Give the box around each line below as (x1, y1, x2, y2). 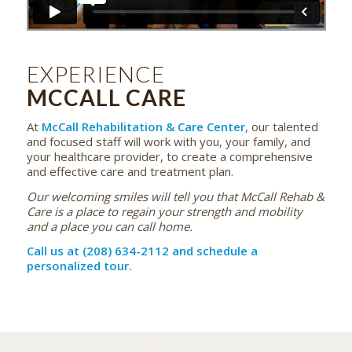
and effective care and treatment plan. (26, 163, 233, 179)
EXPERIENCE (26, 60, 165, 88)
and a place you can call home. (26, 218, 192, 234)
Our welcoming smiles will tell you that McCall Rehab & (26, 188, 324, 204)
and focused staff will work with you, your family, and (26, 133, 310, 149)
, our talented (244, 118, 318, 134)
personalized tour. (26, 258, 132, 274)
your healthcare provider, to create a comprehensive (26, 148, 313, 164)
